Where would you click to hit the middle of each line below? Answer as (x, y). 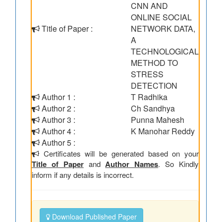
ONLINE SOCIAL (161, 17)
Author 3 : (57, 120)
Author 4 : (57, 131)
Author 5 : (57, 142)
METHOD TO (154, 63)
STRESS (147, 74)
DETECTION (154, 85)
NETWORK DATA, (163, 28)
